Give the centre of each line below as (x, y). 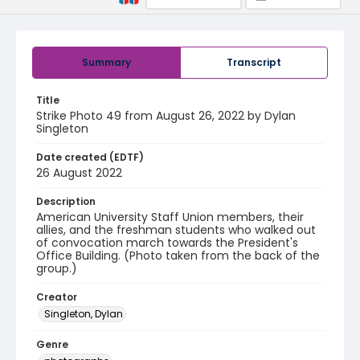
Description (66, 201)
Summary (106, 62)
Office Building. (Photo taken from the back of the (178, 256)
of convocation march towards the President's (167, 243)
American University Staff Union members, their (170, 217)
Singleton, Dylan (84, 314)
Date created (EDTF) (90, 157)
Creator (57, 297)
